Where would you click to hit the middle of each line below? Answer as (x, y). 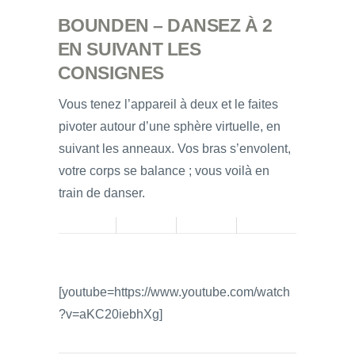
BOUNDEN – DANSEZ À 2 (165, 25)
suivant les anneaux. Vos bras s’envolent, (175, 149)
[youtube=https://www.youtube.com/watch (174, 292)
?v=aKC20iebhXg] (111, 315)
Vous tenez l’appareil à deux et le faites (168, 105)
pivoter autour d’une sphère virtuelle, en (170, 127)
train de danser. (102, 193)
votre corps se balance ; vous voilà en (164, 171)
